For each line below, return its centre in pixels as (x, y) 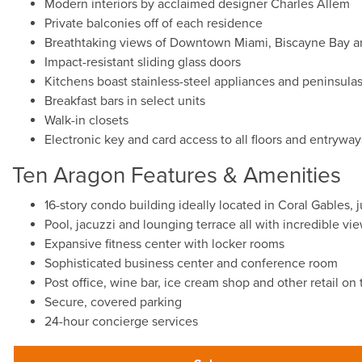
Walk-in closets (86, 120)
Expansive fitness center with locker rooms (164, 244)
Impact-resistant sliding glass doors (143, 62)
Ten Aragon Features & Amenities (177, 175)
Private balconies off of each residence (154, 23)
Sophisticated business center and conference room (191, 263)
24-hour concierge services (121, 322)
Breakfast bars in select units (125, 101)
